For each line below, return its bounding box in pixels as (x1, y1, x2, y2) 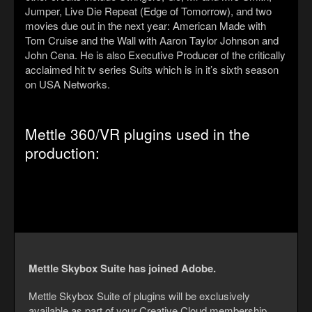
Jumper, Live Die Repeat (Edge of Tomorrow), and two (25, 3, 272, 19)
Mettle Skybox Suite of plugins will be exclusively (29, 288, 250, 304)
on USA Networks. (25, 77, 110, 92)
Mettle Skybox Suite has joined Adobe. (29, 260, 216, 276)
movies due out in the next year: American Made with (25, 18, 266, 33)
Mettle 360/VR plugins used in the (25, 123, 250, 145)
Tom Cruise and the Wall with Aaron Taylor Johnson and (25, 33, 279, 48)
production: (25, 142, 100, 164)
